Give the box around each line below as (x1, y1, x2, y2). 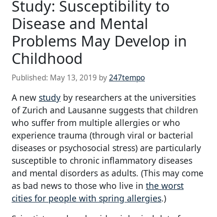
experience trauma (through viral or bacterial (12, 129, 193, 141)
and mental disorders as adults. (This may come (12, 167, 203, 179)
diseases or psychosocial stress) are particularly (12, 142, 201, 154)
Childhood (12, 48, 83, 69)
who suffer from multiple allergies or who (12, 117, 180, 129)
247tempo (109, 73, 145, 83)
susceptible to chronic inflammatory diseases (12, 155, 192, 167)
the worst (146, 180, 184, 192)
